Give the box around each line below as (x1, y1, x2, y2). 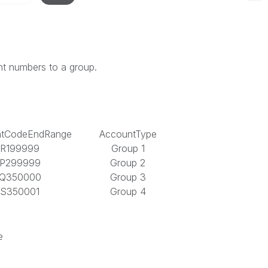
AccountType (99, 128, 157, 140)
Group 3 (109, 171, 146, 183)
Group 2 (110, 157, 146, 169)
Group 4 (109, 185, 146, 197)
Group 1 (111, 142, 145, 154)
